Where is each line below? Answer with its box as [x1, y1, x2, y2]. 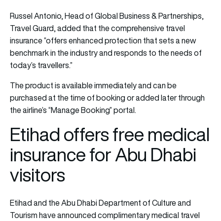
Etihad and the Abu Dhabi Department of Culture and [10, 197, 191, 208]
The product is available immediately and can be [10, 79, 177, 91]
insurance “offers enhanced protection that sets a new [10, 35, 196, 46]
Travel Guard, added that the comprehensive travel [10, 22, 185, 34]
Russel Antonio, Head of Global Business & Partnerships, [10, 10, 204, 21]
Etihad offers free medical [10, 121, 210, 147]
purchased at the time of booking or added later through [10, 92, 205, 103]
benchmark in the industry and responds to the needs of [10, 47, 202, 58]
